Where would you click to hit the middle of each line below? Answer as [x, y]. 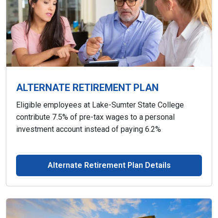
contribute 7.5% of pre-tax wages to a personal [95, 117]
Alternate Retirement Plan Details [109, 165]
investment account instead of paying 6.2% [89, 129]
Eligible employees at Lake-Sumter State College [100, 105]
